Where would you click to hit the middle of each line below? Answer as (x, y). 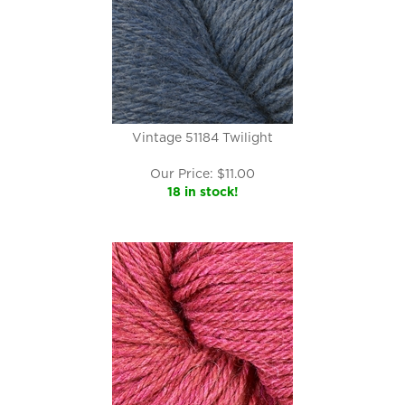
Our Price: (182, 174)
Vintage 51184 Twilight (202, 137)
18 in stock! (202, 192)
